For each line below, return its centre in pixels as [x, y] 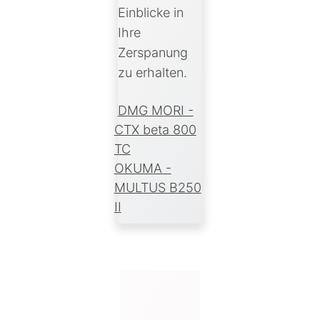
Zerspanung [152, 53]
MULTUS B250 [157, 188]
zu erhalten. [152, 73]
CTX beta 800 [155, 130]
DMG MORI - [155, 111]
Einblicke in [150, 13]
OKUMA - [142, 169]
